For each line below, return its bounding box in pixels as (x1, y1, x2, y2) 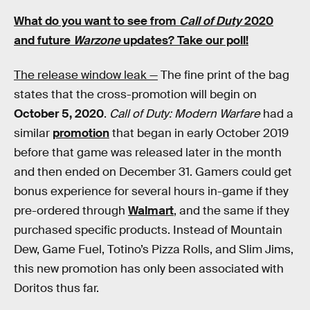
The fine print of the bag (158, 67, 289, 82)
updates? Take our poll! (120, 33, 248, 48)
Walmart (128, 203, 174, 218)
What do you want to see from (14, 14, 179, 29)
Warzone (73, 33, 120, 48)
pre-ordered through (14, 203, 128, 218)
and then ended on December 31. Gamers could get (14, 164, 292, 179)
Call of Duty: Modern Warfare (109, 106, 260, 121)
